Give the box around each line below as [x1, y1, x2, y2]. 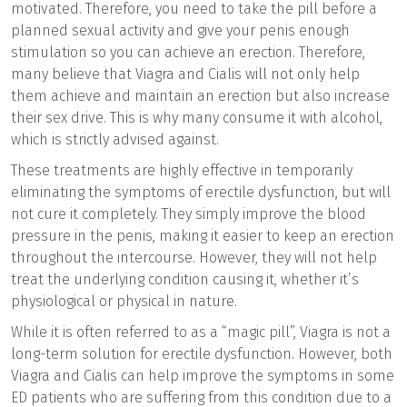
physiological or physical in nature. [11, 292, 237, 310]
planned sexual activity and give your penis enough [11, 21, 350, 39]
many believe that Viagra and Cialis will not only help [11, 65, 360, 83]
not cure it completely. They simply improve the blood [11, 204, 366, 223]
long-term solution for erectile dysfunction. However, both [11, 344, 392, 362]
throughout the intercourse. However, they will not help [11, 248, 377, 266]
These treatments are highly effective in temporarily [11, 161, 352, 179]
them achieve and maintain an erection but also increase [11, 86, 390, 104]
